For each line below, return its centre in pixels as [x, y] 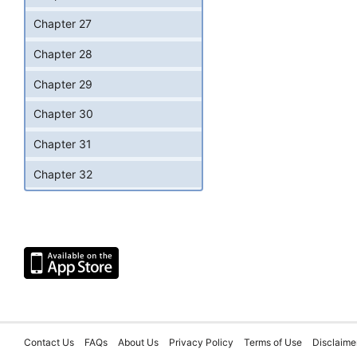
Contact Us [49, 342]
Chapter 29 [63, 84]
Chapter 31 [63, 143]
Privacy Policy [201, 342]
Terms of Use [273, 342]
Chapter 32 [63, 174]
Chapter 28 [63, 54]
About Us [138, 342]
